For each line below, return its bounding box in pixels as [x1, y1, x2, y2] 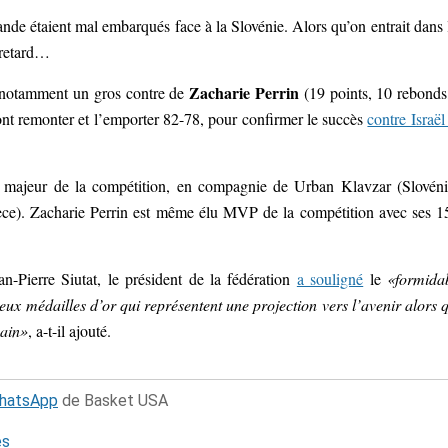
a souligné [296, 267, 364, 289]
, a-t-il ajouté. [28, 319, 111, 341]
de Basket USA [58, 390, 168, 410]
